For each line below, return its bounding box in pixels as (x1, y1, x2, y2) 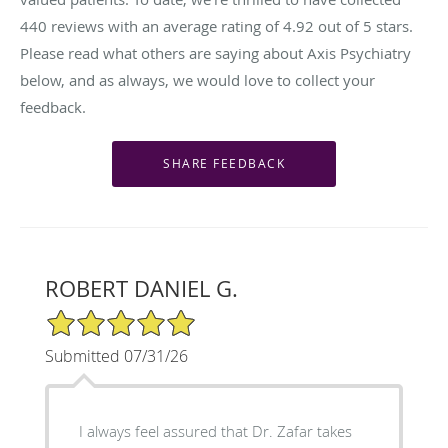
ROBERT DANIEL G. (44, 273, 238, 303)
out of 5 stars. (314, 15, 413, 36)
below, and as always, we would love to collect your (20, 69, 375, 90)
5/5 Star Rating (44, 306, 144, 326)
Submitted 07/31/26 (44, 344, 188, 367)
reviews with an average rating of (47, 15, 283, 36)
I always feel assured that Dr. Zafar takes (78, 420, 352, 441)
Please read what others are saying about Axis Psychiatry (20, 42, 411, 63)
